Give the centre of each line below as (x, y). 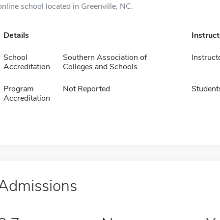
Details (16, 35)
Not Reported (86, 89)
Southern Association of (105, 57)
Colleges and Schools (100, 67)
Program (18, 89)
